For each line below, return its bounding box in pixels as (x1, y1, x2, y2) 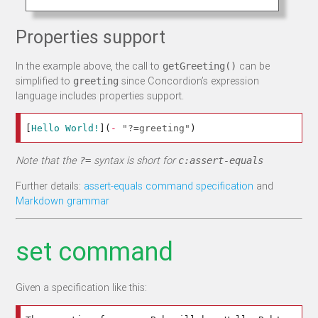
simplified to (16, 73, 74, 87)
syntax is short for (91, 153, 179, 168)
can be (236, 58, 270, 72)
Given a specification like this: (16, 280, 148, 295)
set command (16, 236, 174, 268)
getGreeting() (163, 60, 237, 72)
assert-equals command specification (84, 178, 254, 192)
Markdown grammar (16, 193, 110, 207)
